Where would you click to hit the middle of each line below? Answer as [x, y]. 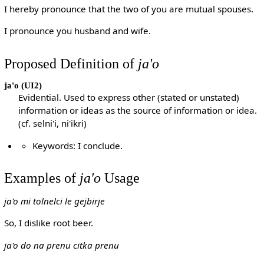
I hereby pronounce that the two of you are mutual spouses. [128, 9]
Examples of [42, 177]
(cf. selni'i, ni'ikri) [53, 123]
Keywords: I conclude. [78, 145]
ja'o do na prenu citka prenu [61, 245]
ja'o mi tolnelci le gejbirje [54, 201]
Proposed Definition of [71, 63]
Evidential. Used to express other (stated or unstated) [129, 98]
